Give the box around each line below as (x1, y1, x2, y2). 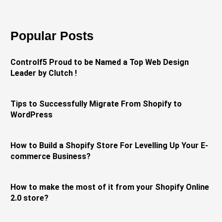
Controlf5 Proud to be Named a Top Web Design (10, 57, 189, 67)
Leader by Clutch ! (10, 68, 77, 78)
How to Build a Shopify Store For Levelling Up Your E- (10, 140, 209, 150)
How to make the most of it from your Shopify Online (10, 182, 210, 192)
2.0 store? (10, 193, 49, 203)
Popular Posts (10, 29, 94, 43)
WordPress (10, 110, 53, 119)
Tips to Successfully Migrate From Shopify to (10, 99, 182, 109)
